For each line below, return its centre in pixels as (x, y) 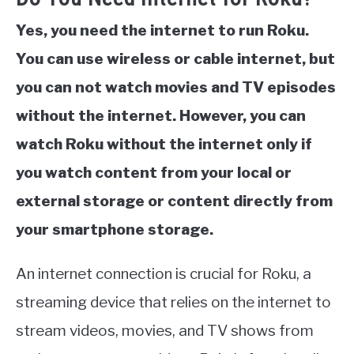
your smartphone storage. (115, 230)
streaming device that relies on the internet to (173, 303)
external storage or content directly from (174, 201)
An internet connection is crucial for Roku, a (164, 274)
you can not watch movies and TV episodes (176, 88)
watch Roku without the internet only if (164, 145)
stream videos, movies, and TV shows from (165, 331)
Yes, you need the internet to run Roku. (162, 31)
